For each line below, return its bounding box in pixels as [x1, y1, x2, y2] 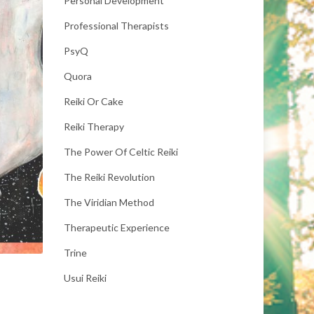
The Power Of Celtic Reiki [64, 146, 178, 158]
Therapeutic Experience [64, 221, 170, 233]
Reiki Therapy [64, 121, 124, 132]
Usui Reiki [64, 272, 107, 284]
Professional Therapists [64, 20, 169, 32]
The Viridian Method [64, 196, 154, 208]
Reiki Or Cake [64, 95, 123, 107]
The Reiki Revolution [64, 171, 155, 183]
